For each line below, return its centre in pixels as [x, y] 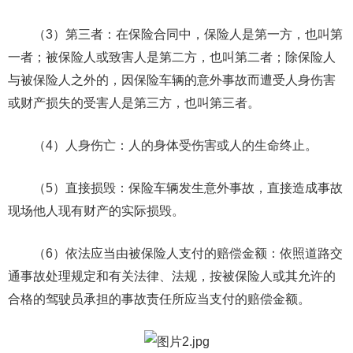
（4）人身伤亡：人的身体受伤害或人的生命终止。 [175, 145]
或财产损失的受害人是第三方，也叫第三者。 [134, 103]
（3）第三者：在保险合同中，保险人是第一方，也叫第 [188, 34]
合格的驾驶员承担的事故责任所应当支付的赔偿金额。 [159, 299]
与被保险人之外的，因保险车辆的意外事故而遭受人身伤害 [172, 80]
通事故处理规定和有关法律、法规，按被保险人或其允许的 [172, 276]
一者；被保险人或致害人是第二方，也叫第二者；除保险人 [172, 57]
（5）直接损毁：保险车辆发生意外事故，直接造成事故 [188, 188]
